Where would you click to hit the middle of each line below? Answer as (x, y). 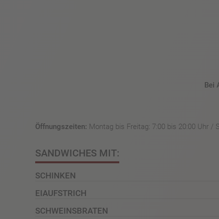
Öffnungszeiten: (61, 127)
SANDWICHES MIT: (77, 153)
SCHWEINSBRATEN (72, 211)
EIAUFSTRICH (61, 193)
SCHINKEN (55, 175)
